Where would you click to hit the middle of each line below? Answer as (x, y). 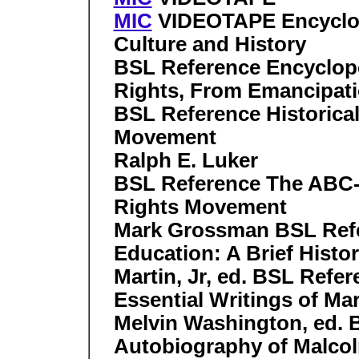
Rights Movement (200, 207)
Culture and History (210, 44)
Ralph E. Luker (186, 161)
